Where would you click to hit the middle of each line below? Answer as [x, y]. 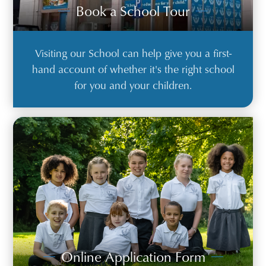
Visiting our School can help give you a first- [133, 53]
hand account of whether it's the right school [133, 69]
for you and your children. [133, 85]
